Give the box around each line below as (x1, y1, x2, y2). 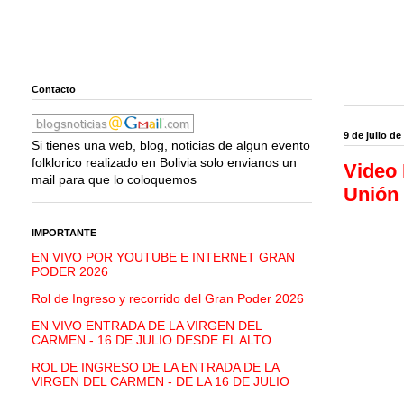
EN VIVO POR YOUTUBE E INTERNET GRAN (32, 250, 295, 265)
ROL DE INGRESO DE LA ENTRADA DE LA (32, 360, 279, 375)
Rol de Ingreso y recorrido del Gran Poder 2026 (32, 291, 304, 307)
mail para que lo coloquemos (32, 172, 197, 188)
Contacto (32, 83, 76, 95)
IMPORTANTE (32, 226, 96, 238)
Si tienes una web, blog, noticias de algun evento (32, 138, 310, 153)
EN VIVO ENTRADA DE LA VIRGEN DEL (32, 318, 262, 334)
